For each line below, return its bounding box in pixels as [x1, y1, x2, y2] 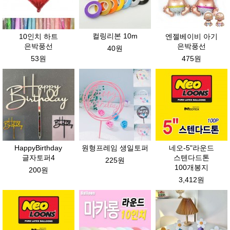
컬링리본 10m [92, 31, 138, 40]
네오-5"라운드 [168, 143, 214, 152]
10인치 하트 [18, 32, 58, 41]
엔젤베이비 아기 [165, 32, 218, 41]
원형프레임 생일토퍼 [81, 143, 148, 152]
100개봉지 [174, 163, 208, 171]
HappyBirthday [14, 143, 63, 152]
